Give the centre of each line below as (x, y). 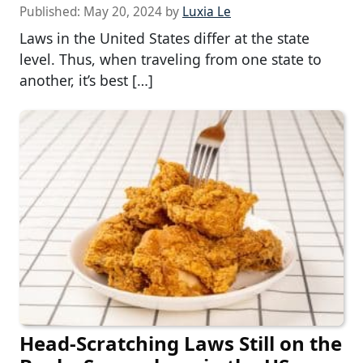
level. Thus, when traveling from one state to (171, 59)
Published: (51, 11)
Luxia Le (207, 11)
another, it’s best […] (86, 80)
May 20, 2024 (123, 11)
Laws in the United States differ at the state (164, 38)
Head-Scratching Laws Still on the (181, 344)
